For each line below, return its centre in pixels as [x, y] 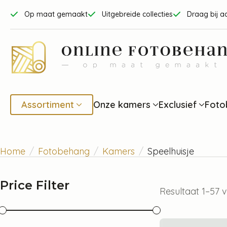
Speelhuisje [171, 151]
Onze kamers [122, 104]
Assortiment [48, 104]
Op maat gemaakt [56, 14]
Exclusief [178, 104]
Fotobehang [64, 151]
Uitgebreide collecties [137, 14]
